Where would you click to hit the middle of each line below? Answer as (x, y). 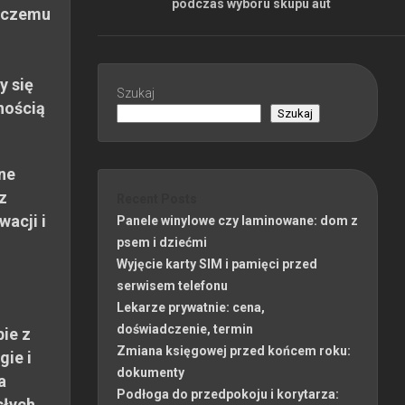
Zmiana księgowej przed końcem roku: (234, 350)
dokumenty (151, 372)
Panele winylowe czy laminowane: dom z (237, 220)
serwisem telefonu (172, 285)
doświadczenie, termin (185, 329)
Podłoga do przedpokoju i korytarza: (228, 394)
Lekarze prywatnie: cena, (191, 307)
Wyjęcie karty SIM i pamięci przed (217, 264)
